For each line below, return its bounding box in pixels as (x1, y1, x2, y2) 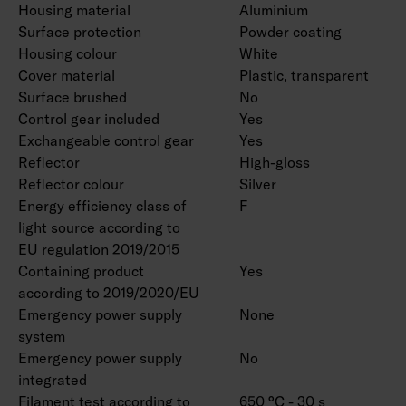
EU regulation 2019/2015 (18, 240, 179, 258)
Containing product (18, 262, 144, 280)
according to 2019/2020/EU (18, 284, 199, 302)
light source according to (18, 218, 180, 237)
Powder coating (239, 23, 342, 41)
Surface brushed (18, 88, 127, 106)
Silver (239, 175, 276, 193)
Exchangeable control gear (18, 131, 194, 150)
